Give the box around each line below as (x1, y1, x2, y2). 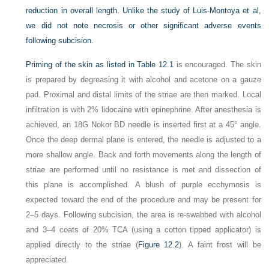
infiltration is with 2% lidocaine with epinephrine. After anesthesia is (26, 104, 261, 114)
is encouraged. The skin (173, 59, 261, 69)
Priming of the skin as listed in (26, 59, 138, 69)
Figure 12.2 (138, 240, 180, 249)
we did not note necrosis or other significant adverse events (26, 20, 261, 30)
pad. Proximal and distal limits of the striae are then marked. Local (26, 89, 261, 99)
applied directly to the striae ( (26, 240, 138, 249)
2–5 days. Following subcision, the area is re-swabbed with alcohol (26, 210, 261, 219)
